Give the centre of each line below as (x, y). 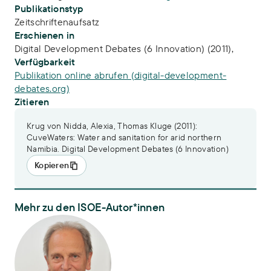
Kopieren (52, 165)
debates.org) (42, 88)
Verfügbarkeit (45, 62)
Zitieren (32, 102)
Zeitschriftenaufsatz (57, 22)
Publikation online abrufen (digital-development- (121, 75)
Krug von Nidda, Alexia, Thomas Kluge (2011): (112, 126)
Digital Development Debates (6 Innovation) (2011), (124, 48)
